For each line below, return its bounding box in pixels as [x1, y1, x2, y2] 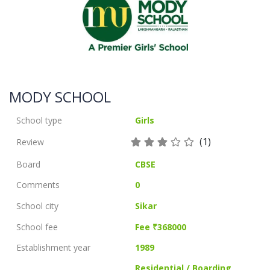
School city [16, 200, 58, 212]
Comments [16, 179, 60, 191]
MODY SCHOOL [9, 87, 111, 107]
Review [16, 136, 44, 148]
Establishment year [16, 241, 90, 253]
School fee [16, 221, 58, 233]
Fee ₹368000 [135, 221, 187, 233]
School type [16, 115, 62, 127]
